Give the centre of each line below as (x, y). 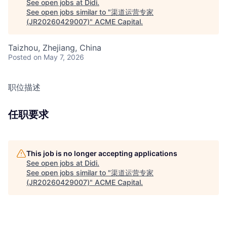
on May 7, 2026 (59, 57)
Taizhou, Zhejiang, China (55, 48)
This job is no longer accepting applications (102, 153)
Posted (20, 57)
